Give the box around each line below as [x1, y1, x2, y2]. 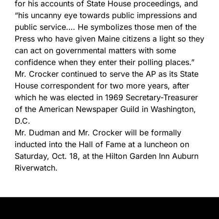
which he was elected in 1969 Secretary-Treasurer [15, 92, 198, 102]
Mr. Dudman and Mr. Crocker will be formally [15, 128, 181, 137]
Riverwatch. [15, 163, 58, 173]
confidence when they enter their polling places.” [15, 57, 195, 67]
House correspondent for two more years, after [15, 81, 189, 90]
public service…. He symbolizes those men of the [15, 22, 197, 32]
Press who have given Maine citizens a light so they [15, 34, 204, 44]
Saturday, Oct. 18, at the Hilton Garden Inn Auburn [15, 151, 198, 161]
